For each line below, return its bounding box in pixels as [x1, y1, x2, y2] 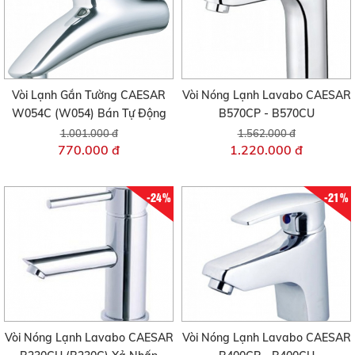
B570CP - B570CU [218, 105, 315, 120]
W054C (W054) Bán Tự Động [11, 105, 166, 120]
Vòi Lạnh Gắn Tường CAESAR [12, 87, 166, 102]
